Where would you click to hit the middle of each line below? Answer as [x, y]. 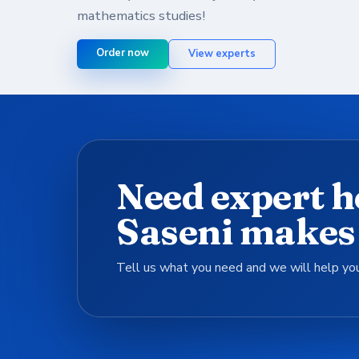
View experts [222, 54]
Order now [123, 53]
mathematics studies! [141, 16]
